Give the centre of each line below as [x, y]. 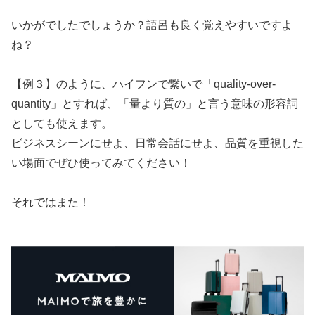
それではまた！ [51, 202]
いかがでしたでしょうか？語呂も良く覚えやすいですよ [152, 25]
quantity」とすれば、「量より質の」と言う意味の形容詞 [155, 104]
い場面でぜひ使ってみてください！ [101, 163]
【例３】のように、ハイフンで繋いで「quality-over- [143, 84]
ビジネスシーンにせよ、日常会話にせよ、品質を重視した [157, 143]
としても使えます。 [62, 124]
